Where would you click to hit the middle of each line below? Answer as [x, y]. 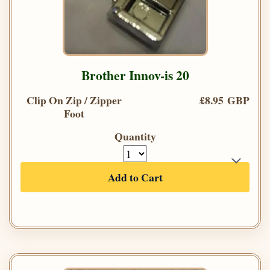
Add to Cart [135, 177]
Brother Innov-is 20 [135, 75]
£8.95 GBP [224, 100]
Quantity [135, 137]
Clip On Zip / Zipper [74, 100]
